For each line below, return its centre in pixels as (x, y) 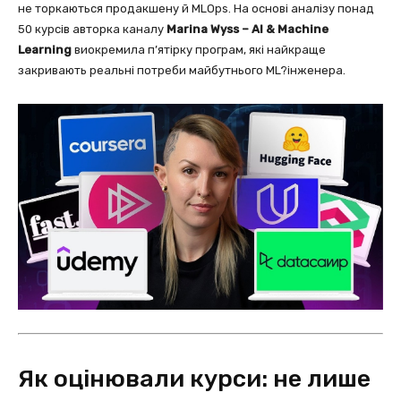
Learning (45, 50)
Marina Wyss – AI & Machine (247, 29)
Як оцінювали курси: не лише (194, 378)
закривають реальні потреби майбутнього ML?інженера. (182, 70)
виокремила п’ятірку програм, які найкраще (199, 50)
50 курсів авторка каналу (92, 29)
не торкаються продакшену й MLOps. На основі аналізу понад (196, 9)
